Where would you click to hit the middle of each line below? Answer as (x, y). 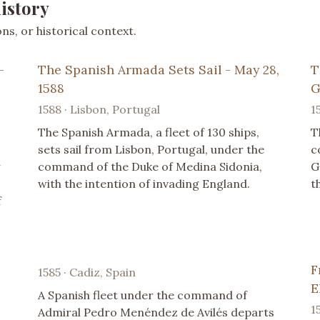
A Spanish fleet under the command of (143, 295)
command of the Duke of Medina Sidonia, (150, 166)
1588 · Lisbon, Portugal (99, 109)
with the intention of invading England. (144, 183)
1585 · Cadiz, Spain (87, 272)
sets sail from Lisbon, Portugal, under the (151, 149)
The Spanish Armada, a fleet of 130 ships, (149, 132)
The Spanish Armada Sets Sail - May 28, (159, 69)
